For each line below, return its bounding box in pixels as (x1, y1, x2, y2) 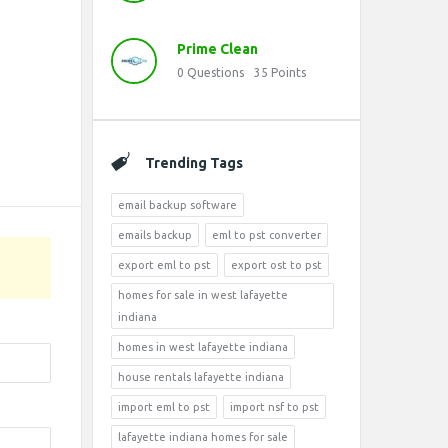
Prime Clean (177, 41, 258, 57)
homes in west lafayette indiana (118, 341, 288, 353)
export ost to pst (231, 259, 322, 271)
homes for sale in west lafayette (118, 289, 288, 301)
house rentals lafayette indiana (118, 371, 284, 383)
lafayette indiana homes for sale (118, 431, 288, 443)
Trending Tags (145, 155, 243, 171)
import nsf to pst (230, 401, 319, 413)
